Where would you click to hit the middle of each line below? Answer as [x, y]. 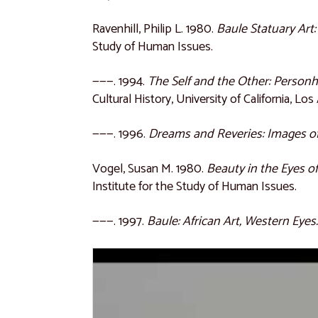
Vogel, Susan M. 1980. [150, 169]
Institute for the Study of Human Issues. [195, 186]
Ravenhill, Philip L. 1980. [155, 29]
